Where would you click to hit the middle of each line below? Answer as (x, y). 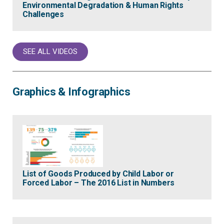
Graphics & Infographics (71, 92)
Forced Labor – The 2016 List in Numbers (99, 182)
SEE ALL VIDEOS (50, 52)
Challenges (43, 14)
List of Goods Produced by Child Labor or (98, 173)
